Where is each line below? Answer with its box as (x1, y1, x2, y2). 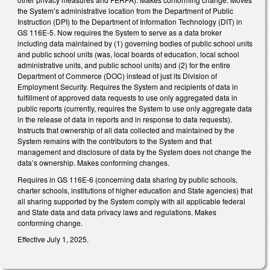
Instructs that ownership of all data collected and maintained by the (17, 125, 234, 136)
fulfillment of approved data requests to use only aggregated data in (17, 92, 237, 103)
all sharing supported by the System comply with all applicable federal (17, 195, 245, 206)
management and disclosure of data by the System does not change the (17, 146, 251, 157)
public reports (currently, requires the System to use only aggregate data (17, 103, 252, 114)
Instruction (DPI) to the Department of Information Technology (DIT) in (17, 16, 242, 27)
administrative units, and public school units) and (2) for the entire (17, 60, 230, 71)
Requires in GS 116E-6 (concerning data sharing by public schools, (17, 174, 237, 184)
